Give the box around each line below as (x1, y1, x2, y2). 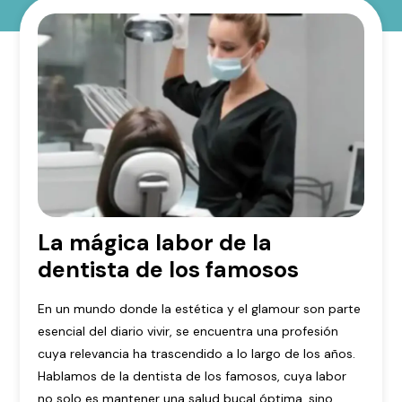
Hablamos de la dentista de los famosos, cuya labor (38, 368, 347, 385)
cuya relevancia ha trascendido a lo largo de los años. (38, 345, 356, 363)
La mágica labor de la (38, 228, 273, 258)
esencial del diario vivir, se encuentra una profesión (38, 323, 339, 340)
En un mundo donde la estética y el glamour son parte (38, 301, 362, 318)
